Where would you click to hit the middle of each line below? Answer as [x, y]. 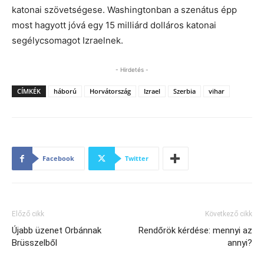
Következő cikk [229, 214]
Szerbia [184, 91]
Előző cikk [28, 214]
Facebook [58, 159]
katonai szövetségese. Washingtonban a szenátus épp [124, 10]
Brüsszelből [34, 243]
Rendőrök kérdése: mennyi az [195, 231]
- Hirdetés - [132, 70]
